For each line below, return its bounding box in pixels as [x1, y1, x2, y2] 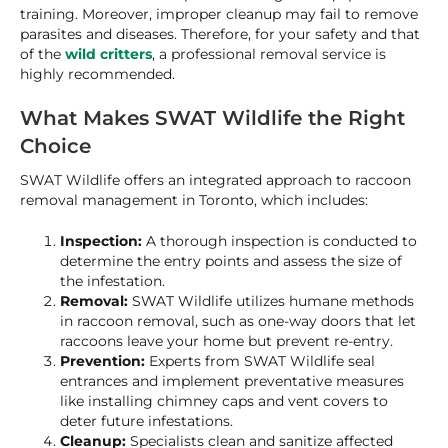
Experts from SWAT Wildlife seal [145, 352, 375, 370]
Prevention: [60, 352, 145, 370]
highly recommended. [20, 65, 175, 83]
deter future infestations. [60, 412, 233, 430]
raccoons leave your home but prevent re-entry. [60, 332, 393, 350]
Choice [20, 134, 91, 158]
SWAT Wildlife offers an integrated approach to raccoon [20, 171, 411, 189]
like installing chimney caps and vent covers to [60, 392, 388, 410]
